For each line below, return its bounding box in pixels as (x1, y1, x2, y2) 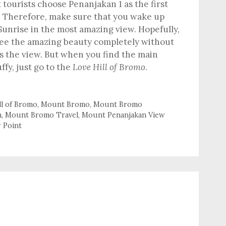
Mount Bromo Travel (5, 109, 78, 120)
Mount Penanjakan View (82, 109, 165, 120)
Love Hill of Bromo (73, 61, 145, 73)
